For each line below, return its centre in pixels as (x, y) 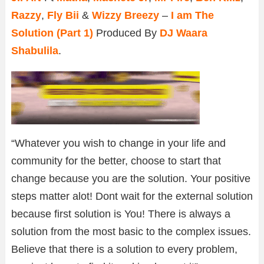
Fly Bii (63, 16)
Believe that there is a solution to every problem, (124, 250)
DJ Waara (184, 33)
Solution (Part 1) (52, 33)
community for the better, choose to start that (116, 161)
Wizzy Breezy (126, 16)
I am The (192, 16)
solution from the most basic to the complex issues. (131, 232)
